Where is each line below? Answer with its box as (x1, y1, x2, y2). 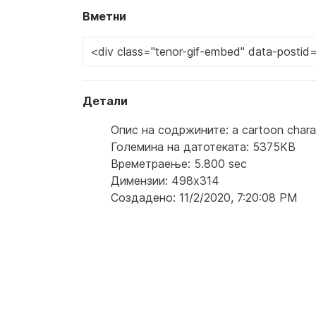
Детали (83, 93, 128, 108)
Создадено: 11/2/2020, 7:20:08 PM (111, 190, 298, 205)
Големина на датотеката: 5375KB (111, 139, 296, 154)
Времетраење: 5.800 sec (111, 156, 247, 171)
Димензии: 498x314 (111, 173, 219, 188)
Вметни (83, 8, 126, 23)
